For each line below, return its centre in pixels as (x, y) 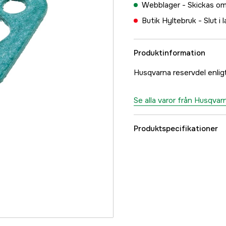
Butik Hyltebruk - (173, 21)
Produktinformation (169, 53)
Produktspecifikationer (176, 129)
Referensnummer (177, 155)
